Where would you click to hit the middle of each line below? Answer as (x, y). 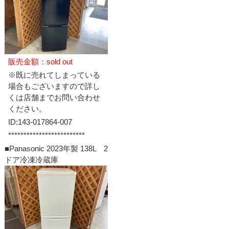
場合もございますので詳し (54, 86)
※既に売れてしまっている (54, 75)
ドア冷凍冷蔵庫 (31, 160)
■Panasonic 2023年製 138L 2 (56, 148)
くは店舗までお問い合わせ (54, 97)
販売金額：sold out (40, 61)
